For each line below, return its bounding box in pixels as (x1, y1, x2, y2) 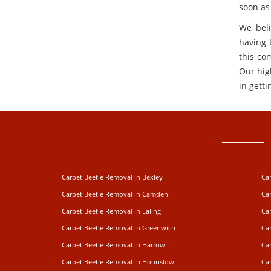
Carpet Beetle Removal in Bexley (62, 172, 163, 181)
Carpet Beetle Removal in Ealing (62, 206, 161, 215)
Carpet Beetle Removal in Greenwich (62, 223, 175, 232)
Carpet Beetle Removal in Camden (62, 189, 168, 198)
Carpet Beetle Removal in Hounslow (62, 257, 174, 266)
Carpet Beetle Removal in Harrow (62, 240, 165, 249)
